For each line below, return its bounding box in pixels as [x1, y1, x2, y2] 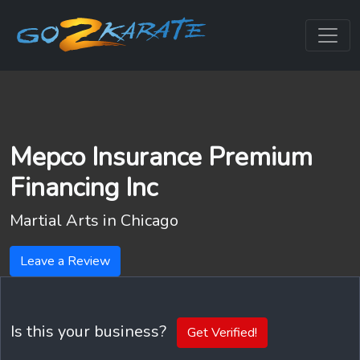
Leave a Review [20, 252, 110, 270]
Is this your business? [10, 320, 170, 342]
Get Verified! [187, 324, 257, 342]
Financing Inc [10, 170, 157, 205]
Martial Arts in [10, 210, 121, 231]
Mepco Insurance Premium [10, 139, 313, 174]
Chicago [121, 210, 178, 231]
